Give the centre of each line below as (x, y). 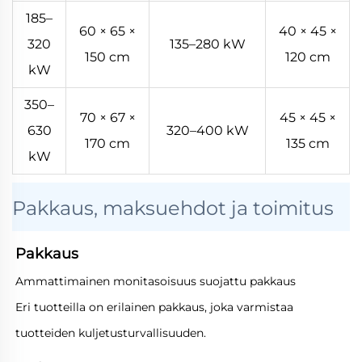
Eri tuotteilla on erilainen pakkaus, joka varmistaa (154, 307)
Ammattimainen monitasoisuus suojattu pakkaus (156, 282)
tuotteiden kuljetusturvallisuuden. (111, 333)
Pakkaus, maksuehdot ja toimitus (173, 208)
